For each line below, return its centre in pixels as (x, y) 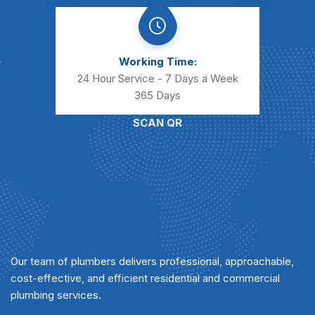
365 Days (157, 96)
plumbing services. (56, 295)
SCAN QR (157, 123)
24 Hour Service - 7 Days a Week (157, 79)
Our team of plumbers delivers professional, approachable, (152, 262)
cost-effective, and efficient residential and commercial (145, 278)
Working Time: (157, 62)
